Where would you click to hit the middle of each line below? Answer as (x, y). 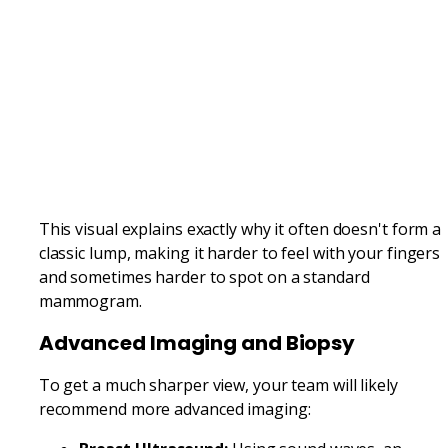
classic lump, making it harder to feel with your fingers (239, 252)
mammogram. (90, 300)
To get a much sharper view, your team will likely (218, 384)
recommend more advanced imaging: (174, 408)
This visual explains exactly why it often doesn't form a (240, 228)
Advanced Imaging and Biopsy (197, 342)
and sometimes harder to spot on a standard (204, 276)
